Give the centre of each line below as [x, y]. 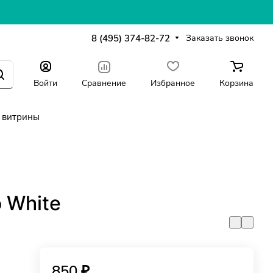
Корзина [236, 83]
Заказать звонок [220, 38]
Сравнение [104, 83]
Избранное [173, 83]
